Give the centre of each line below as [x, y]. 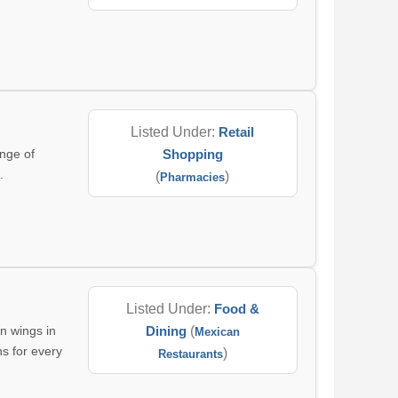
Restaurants [190, 354]
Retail [237, 132]
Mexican [217, 332]
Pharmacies [193, 177]
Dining [166, 331]
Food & [236, 309]
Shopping [192, 154]
